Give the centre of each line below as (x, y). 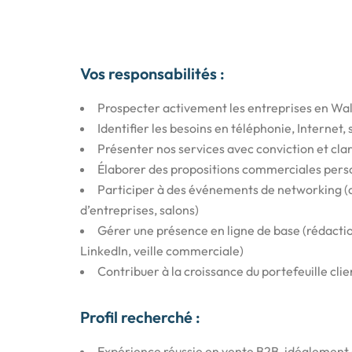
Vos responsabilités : (152, 73)
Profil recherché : (140, 317)
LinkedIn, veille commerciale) (162, 251)
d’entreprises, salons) (139, 210)
